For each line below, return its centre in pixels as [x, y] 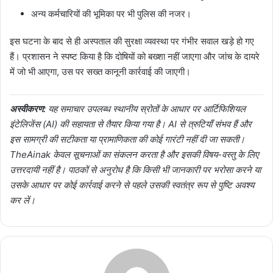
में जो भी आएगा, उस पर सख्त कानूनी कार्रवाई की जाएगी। [100, 71]
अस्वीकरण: [28, 108]
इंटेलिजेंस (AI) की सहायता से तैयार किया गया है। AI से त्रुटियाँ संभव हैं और [131, 124]
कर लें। [23, 200]
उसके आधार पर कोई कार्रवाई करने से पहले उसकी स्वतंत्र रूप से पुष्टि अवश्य [132, 185]
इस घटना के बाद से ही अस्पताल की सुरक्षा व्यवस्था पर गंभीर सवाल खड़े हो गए [132, 41]
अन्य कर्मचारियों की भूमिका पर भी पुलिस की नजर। [111, 13]
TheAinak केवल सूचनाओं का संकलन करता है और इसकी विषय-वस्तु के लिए [134, 154]
